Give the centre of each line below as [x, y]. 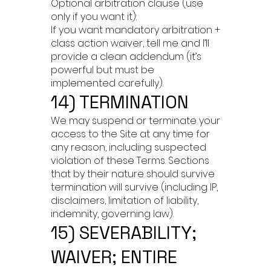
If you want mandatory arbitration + [135, 30]
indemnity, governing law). [112, 214]
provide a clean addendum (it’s [126, 57]
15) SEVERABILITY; [124, 233]
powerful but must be [103, 70]
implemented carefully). [107, 83]
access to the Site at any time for [130, 134]
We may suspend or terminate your [135, 121]
